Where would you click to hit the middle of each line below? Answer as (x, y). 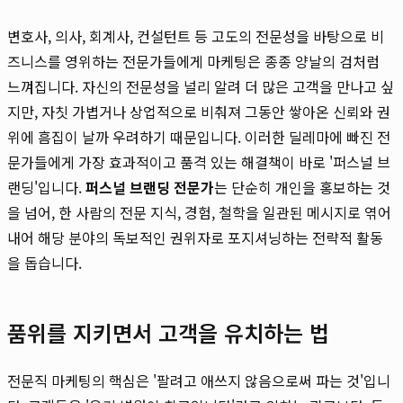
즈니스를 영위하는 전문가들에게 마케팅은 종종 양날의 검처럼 (193, 61)
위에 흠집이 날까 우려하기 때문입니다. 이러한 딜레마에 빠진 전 (199, 136)
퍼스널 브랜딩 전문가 (150, 187)
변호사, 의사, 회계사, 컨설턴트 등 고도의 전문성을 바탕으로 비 (196, 36)
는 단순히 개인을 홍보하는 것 (302, 187)
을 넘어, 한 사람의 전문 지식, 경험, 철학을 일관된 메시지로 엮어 (199, 212)
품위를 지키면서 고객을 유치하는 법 (168, 332)
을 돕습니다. (45, 262)
